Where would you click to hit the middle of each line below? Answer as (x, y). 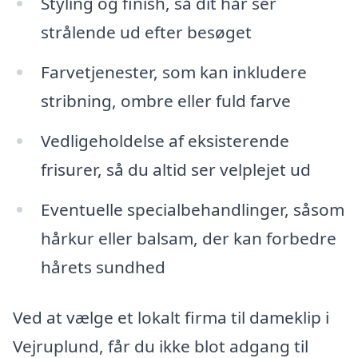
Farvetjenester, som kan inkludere (173, 72)
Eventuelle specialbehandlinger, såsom (192, 209)
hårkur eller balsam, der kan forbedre (188, 238)
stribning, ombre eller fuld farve (165, 101)
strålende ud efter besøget (146, 32)
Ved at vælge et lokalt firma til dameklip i (171, 318)
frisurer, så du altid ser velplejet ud (175, 169)
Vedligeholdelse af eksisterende (165, 140)
